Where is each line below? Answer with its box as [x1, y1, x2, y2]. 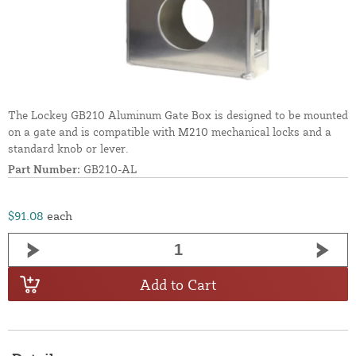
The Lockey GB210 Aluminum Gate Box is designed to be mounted [8, 108, 348, 122]
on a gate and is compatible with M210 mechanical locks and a [8, 125, 331, 139]
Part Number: [8, 162, 80, 176]
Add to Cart [140, 275, 216, 293]
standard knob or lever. [8, 141, 129, 156]
